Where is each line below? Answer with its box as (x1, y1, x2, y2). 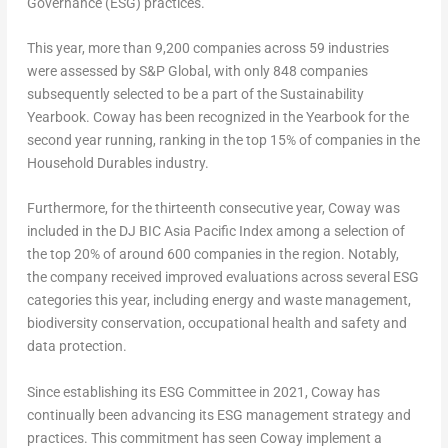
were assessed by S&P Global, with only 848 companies (26, 63, 368, 79)
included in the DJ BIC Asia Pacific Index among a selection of (26, 223, 405, 240)
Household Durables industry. (26, 155, 209, 171)
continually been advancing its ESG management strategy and (26, 406, 411, 423)
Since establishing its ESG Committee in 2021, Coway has (26, 383, 380, 400)
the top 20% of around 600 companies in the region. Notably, (26, 246, 399, 263)
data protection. (26, 338, 127, 355)
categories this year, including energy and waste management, (26, 292, 411, 309)
